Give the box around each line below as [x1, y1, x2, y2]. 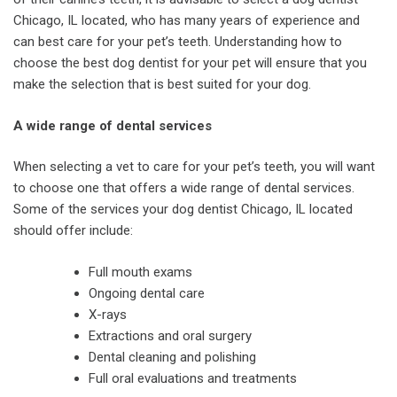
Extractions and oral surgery [89, 327, 252, 344]
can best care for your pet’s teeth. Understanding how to [13, 34, 342, 50]
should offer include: [13, 222, 133, 238]
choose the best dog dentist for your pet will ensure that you [13, 55, 367, 71]
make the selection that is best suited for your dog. [13, 76, 311, 92]
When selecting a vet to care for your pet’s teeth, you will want [13, 159, 375, 175]
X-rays [89, 306, 127, 323]
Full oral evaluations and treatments [89, 370, 297, 386]
